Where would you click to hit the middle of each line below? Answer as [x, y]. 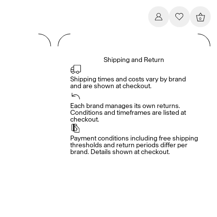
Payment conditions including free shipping [134, 138]
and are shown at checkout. [111, 86]
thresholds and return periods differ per [129, 145]
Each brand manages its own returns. [125, 106]
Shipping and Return [134, 60]
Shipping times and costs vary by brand [128, 79]
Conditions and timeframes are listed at [128, 113]
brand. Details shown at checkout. [120, 152]
